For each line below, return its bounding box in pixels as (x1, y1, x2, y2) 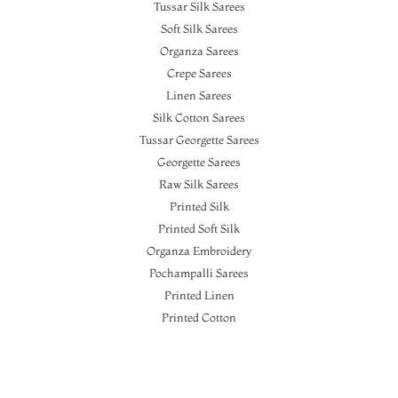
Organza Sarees (159, 44, 239, 58)
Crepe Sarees (166, 66, 232, 80)
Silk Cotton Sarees (153, 110, 245, 124)
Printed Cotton (162, 310, 236, 324)
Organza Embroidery (146, 243, 252, 258)
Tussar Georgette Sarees (139, 132, 259, 147)
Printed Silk (169, 199, 229, 213)
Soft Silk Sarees (160, 21, 238, 36)
